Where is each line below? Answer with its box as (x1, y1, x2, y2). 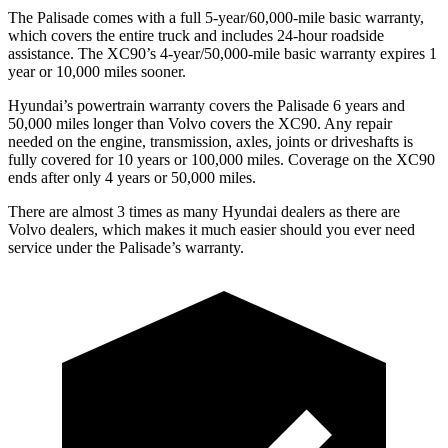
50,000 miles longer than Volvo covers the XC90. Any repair (8, 114, 392, 132)
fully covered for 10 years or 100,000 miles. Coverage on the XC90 (8, 150, 435, 168)
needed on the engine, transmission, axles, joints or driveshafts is (8, 132, 413, 150)
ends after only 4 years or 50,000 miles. (8, 168, 256, 186)
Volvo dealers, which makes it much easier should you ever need (8, 220, 415, 238)
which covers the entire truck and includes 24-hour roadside (8, 26, 384, 44)
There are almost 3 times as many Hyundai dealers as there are (8, 202, 400, 220)
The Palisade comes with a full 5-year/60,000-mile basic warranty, (8, 8, 424, 26)
